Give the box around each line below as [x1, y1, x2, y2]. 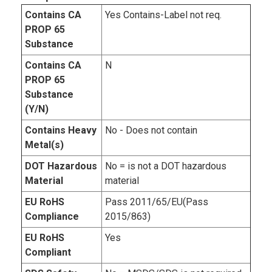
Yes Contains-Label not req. [105, 9, 222, 21]
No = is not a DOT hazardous [105, 160, 226, 172]
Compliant [25, 246, 71, 259]
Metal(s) [25, 139, 64, 151]
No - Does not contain [105, 124, 197, 137]
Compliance [25, 211, 79, 223]
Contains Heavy [25, 124, 97, 137]
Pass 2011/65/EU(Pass [105, 196, 208, 208]
